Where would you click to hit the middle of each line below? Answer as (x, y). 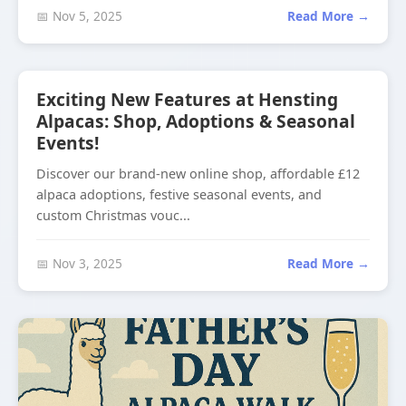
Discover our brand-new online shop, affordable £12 (198, 174)
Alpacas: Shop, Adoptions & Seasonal (196, 121)
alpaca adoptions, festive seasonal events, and (179, 194)
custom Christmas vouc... (113, 215)
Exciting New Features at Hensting (187, 99)
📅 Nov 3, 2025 (79, 263)
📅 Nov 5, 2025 (79, 16)
